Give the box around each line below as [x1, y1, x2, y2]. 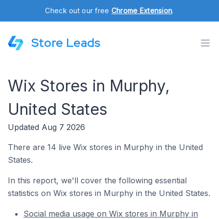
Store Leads [31, 35, 100, 50]
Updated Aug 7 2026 [8, 122, 85, 132]
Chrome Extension [111, 6, 173, 15]
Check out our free [45, 6, 111, 15]
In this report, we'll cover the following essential [8, 175, 187, 185]
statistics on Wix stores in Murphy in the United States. [8, 188, 210, 198]
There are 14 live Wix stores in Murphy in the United [8, 142, 203, 152]
